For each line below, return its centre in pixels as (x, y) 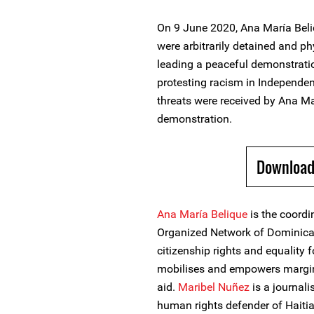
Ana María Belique (202, 214)
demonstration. (194, 119)
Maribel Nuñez (214, 287)
